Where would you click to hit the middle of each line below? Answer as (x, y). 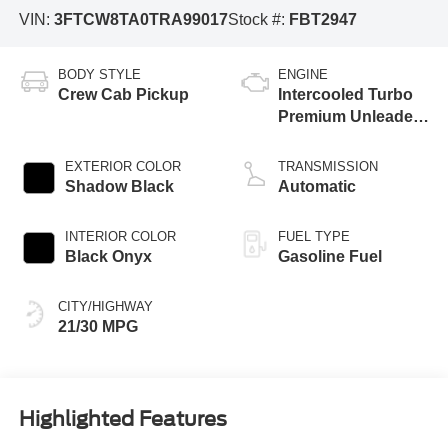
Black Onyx (108, 257)
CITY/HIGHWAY (105, 307)
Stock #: (258, 19)
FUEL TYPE (314, 237)
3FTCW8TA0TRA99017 (140, 19)
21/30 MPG (97, 327)
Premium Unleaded (350, 117)
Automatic (317, 187)
